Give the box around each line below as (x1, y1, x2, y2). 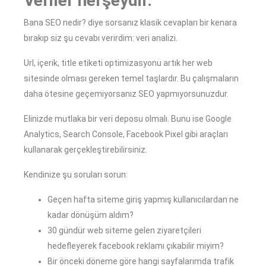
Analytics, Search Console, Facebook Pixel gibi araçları (24, 129, 228, 140)
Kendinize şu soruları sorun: (24, 170, 128, 180)
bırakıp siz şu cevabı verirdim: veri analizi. (24, 33, 178, 43)
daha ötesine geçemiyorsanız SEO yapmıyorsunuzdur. (24, 89, 229, 99)
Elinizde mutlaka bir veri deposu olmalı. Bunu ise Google (24, 114, 232, 124)
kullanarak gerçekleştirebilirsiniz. (24, 145, 147, 155)
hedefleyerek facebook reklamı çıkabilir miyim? (47, 241, 224, 251)
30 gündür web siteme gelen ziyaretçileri (47, 226, 201, 236)
